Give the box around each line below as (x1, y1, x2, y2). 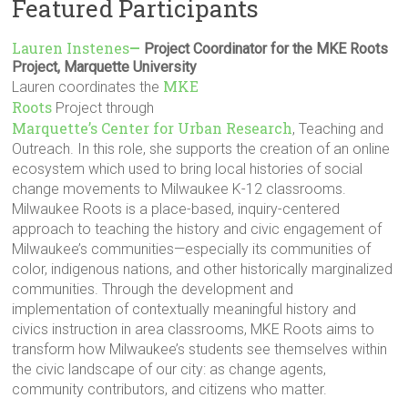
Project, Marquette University (12, 58, 198, 76)
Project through (52, 99, 155, 117)
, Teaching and (292, 120, 384, 138)
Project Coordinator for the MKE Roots (140, 40, 389, 57)
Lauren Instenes (12, 38, 130, 57)
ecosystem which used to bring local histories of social (12, 160, 363, 178)
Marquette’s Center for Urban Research (12, 118, 293, 138)
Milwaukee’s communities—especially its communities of (12, 240, 372, 258)
